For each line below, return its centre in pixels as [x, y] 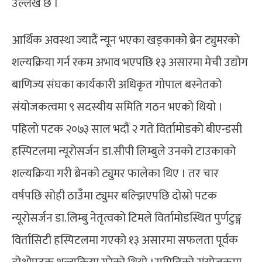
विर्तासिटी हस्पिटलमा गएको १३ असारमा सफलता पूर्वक [125, 240]
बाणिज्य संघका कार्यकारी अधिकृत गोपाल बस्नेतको [117, 85]
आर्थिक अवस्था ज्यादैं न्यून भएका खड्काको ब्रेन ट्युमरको [126, 40]
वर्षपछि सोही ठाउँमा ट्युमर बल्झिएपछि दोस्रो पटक [114, 196]
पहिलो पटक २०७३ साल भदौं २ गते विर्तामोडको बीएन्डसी [127, 129]
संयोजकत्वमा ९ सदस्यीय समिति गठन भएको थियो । [117, 107]
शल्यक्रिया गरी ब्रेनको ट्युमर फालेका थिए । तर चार [115, 173]
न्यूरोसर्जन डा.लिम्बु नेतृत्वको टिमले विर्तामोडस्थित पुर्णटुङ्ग [127, 218]
